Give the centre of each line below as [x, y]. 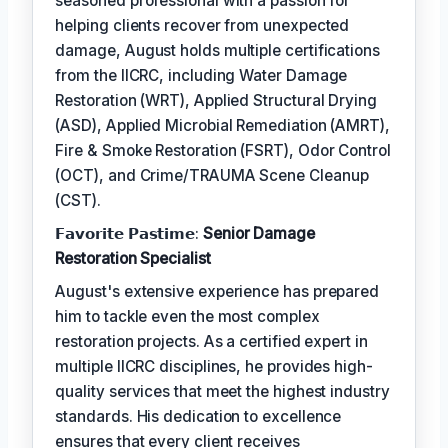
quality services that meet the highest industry [222, 391]
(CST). [78, 200]
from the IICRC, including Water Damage [201, 75]
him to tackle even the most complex [187, 316]
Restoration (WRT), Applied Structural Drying [216, 100]
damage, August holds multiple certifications [217, 50]
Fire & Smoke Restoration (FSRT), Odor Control [223, 150]
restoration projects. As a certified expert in [211, 341]
